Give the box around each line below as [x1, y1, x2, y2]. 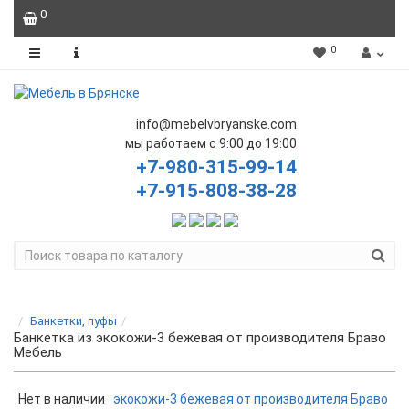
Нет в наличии [18, 391, 105, 406]
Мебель [14, 343, 62, 361]
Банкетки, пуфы [30, 313, 117, 328]
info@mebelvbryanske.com [135, 117, 297, 131]
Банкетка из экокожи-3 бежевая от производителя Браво [14, 329, 386, 346]
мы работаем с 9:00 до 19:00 [124, 136, 297, 151]
